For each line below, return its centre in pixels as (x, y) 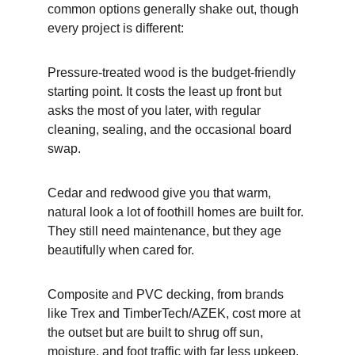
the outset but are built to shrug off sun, (157, 332)
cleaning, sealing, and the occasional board (171, 130)
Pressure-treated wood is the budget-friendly (173, 73)
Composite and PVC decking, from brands (167, 294)
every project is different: (116, 28)
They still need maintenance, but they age (166, 231)
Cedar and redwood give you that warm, (161, 193)
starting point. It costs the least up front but (166, 92)
